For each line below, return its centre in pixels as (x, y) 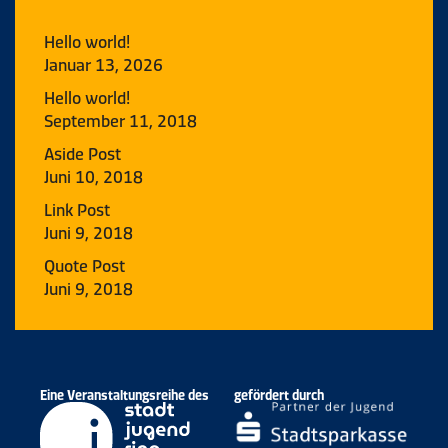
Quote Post (84, 264)
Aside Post (82, 152)
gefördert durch (279, 394)
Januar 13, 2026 (103, 63)
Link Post (77, 208)
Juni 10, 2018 (93, 175)
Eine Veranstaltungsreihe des (124, 394)
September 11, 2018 (120, 119)
